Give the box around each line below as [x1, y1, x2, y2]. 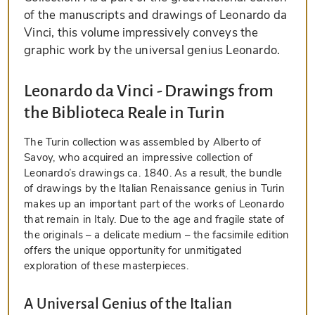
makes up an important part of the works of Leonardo [24, 196, 285, 211]
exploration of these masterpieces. [24, 258, 188, 273]
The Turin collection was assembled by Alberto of [24, 134, 262, 149]
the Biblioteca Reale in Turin [24, 103, 226, 122]
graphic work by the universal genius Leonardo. [24, 41, 281, 58]
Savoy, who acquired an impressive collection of [24, 150, 253, 165]
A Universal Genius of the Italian [24, 295, 233, 312]
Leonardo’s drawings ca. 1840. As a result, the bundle [24, 165, 283, 180]
